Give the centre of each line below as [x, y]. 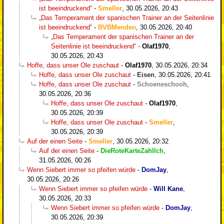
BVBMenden [117, 27]
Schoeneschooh [162, 84]
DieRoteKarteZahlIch [132, 150]
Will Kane [168, 188]
